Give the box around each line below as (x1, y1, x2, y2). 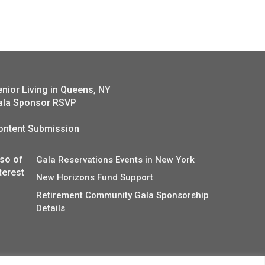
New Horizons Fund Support (36, 172, 154, 183)
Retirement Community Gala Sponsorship (36, 190, 209, 201)
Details (36, 203, 66, 214)
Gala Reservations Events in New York (36, 154, 195, 165)
